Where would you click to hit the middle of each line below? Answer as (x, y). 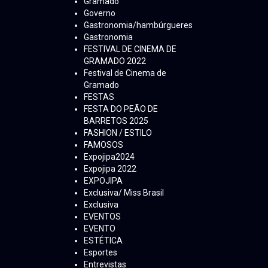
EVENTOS (102, 217)
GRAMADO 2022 (115, 61)
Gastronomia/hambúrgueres (138, 25)
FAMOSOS (103, 145)
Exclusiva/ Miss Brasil (124, 193)
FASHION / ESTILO (118, 133)
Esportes (100, 253)
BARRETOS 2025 (116, 121)
